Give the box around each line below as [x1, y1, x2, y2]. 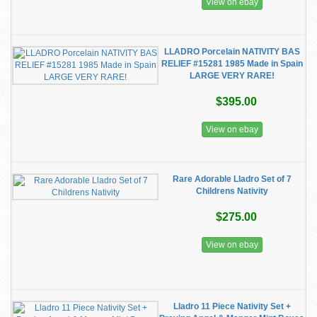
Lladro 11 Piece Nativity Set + [173, 301, 291, 311]
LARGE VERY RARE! [189, 71, 275, 81]
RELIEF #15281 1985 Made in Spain [161, 59, 303, 69]
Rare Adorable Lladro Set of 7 [172, 174, 292, 184]
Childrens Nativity [195, 186, 268, 196]
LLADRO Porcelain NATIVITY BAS [163, 47, 300, 57]
